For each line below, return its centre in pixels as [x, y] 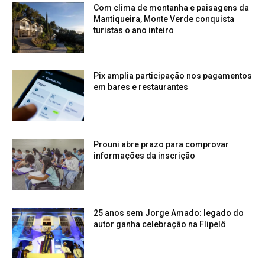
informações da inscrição [145, 156]
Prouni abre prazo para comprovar [161, 145]
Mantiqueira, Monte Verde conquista [164, 19]
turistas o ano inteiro [134, 30]
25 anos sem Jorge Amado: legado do [169, 213]
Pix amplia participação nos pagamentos [173, 76]
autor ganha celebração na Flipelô [160, 224]
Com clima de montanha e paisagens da [172, 7]
